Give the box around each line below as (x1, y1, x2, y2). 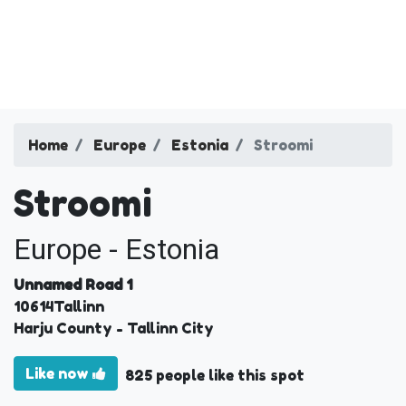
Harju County (14, 319, 112, 337)
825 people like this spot (125, 366, 304, 384)
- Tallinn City (112, 319, 214, 337)
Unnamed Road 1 (14, 275, 132, 294)
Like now (25, 363, 92, 382)
